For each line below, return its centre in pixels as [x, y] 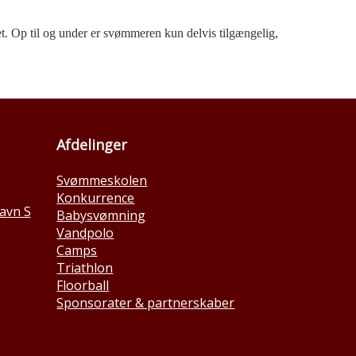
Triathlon [85, 267]
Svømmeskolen [102, 180]
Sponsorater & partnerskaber [146, 302]
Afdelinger [92, 144]
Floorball [83, 285]
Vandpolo [85, 232]
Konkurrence [96, 197]
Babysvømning [101, 215]
